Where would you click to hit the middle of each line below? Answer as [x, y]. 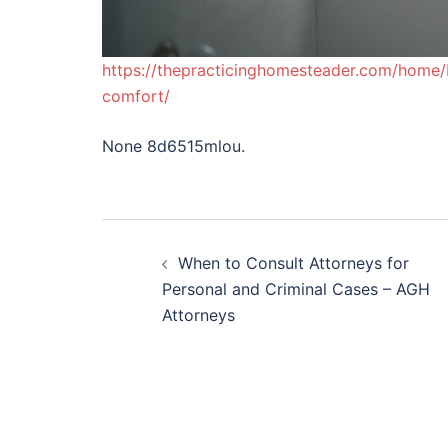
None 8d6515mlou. [173, 146]
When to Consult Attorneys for [293, 263]
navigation [197, 285]
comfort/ [136, 96]
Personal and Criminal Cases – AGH [296, 289]
